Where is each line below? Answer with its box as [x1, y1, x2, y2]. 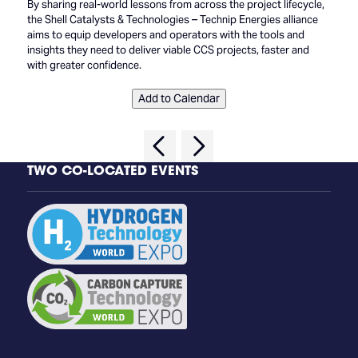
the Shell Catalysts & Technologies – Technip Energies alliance [26, 13, 318, 27]
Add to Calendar [137, 91, 220, 106]
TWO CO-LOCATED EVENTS [26, 161, 198, 180]
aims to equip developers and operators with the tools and [26, 28, 304, 42]
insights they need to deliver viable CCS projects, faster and [26, 43, 309, 58]
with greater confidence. [26, 58, 141, 73]
